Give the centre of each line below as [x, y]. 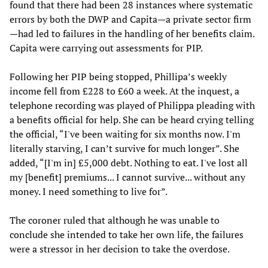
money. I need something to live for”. [89, 191]
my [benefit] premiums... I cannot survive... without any [127, 177]
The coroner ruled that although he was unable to [115, 220]
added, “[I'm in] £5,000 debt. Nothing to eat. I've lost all [129, 162]
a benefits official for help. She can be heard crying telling [132, 119]
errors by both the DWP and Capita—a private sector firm [130, 19]
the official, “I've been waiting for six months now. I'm [125, 134]
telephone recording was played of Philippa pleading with [132, 105]
